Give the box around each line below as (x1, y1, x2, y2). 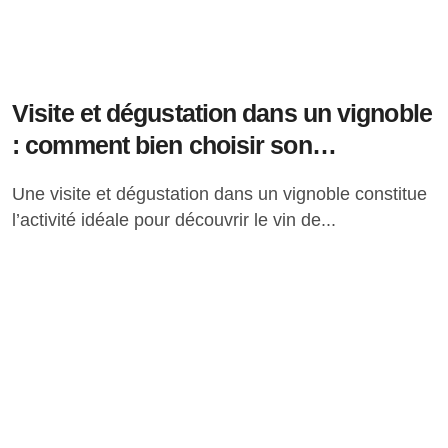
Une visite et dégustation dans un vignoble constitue (12, 184, 25, 204)
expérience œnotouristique (12, 163, 310, 191)
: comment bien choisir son (12, 131, 312, 159)
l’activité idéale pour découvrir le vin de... (12, 210, 336, 230)
